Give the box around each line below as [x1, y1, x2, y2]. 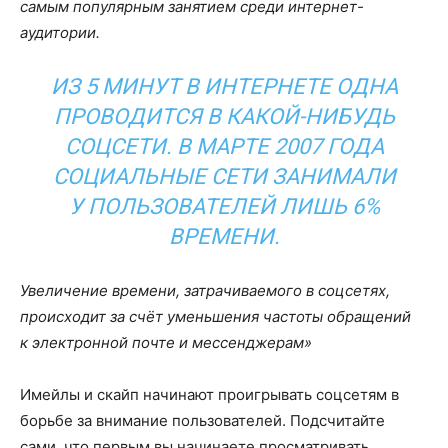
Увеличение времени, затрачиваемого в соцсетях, [20, 280, 390, 300]
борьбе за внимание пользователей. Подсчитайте [20, 410, 385, 430]
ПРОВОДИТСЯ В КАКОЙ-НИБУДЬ [53, 103, 395, 129]
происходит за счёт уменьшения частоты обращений [20, 306, 411, 326]
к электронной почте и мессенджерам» [20, 332, 312, 352]
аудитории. [20, 22, 100, 42]
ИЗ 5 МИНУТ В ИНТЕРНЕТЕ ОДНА [50, 73, 398, 99]
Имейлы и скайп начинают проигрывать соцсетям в [20, 384, 399, 404]
